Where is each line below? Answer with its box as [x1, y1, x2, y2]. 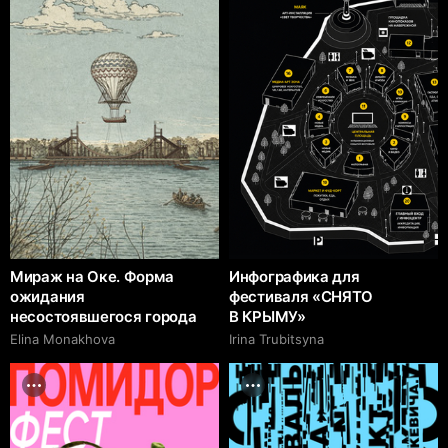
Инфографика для [229, 267, 360, 287]
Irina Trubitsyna [229, 331, 324, 348]
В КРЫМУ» [229, 307, 306, 327]
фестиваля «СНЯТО [229, 287, 386, 307]
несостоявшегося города [10, 307, 197, 327]
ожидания [10, 287, 85, 307]
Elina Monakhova [10, 331, 115, 348]
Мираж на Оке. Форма [10, 267, 174, 287]
